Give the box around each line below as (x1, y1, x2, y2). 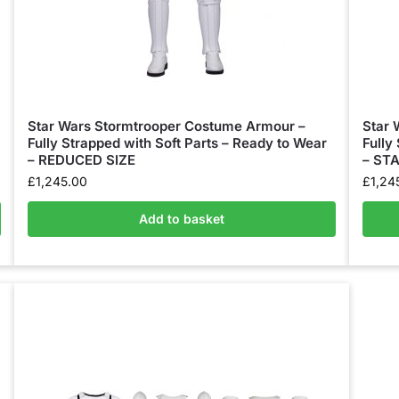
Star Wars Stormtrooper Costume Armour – (27, 118, 305, 134)
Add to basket (138, 211, 224, 226)
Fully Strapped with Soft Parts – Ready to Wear (27, 134, 327, 151)
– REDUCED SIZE (27, 151, 135, 168)
